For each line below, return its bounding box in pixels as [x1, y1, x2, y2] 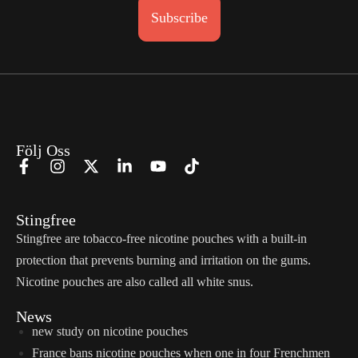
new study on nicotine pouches [32, 324, 188, 339]
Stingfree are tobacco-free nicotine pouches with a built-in [16, 232, 307, 246]
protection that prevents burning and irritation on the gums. [16, 253, 311, 268]
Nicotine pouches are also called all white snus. [16, 275, 253, 289]
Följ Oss [16, 141, 70, 160]
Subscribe [150, 10, 208, 26]
